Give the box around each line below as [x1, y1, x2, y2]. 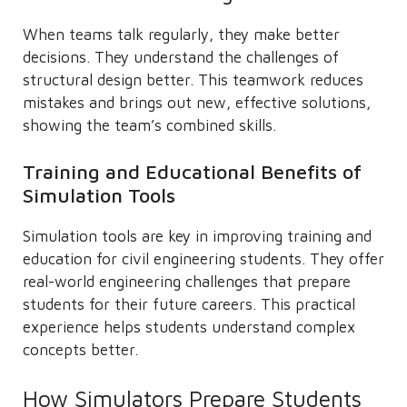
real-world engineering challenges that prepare [23, 273, 351, 291]
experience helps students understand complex [23, 318, 355, 336]
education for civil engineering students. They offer [23, 250, 384, 268]
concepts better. [23, 341, 138, 359]
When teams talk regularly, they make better [23, 25, 340, 44]
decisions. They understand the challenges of [23, 47, 339, 66]
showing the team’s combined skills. [23, 115, 276, 134]
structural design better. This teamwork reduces [23, 70, 363, 89]
